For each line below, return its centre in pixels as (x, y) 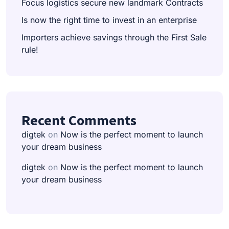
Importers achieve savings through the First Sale (114, 37)
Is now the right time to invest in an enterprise (109, 20)
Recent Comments (79, 120)
